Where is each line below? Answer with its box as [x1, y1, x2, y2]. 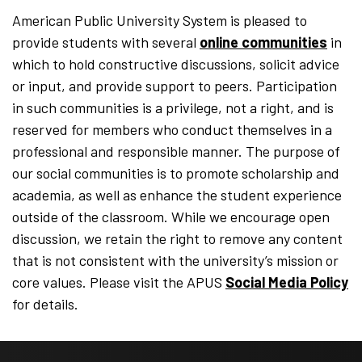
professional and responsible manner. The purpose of [12, 142, 340, 161]
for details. [12, 295, 78, 314]
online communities [200, 33, 327, 52]
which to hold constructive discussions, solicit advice [12, 55, 339, 74]
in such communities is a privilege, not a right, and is [12, 99, 334, 117]
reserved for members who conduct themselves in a [12, 120, 332, 139]
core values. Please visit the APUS [12, 273, 225, 292]
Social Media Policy [225, 273, 348, 292]
